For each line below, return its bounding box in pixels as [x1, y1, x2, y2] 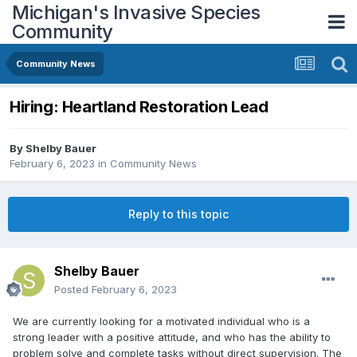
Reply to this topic [128, 207, 229, 222]
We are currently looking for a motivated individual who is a [13, 315, 310, 328]
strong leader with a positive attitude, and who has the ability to [13, 331, 331, 344]
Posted [54, 283, 92, 296]
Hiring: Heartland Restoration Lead [10, 97, 269, 117]
